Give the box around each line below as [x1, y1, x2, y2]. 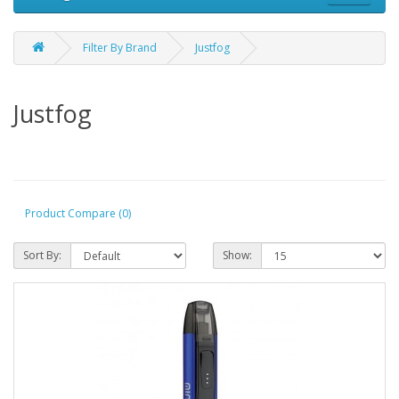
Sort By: [23, 247, 61, 263]
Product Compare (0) [25, 206, 131, 222]
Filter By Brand [83, 39, 157, 55]
